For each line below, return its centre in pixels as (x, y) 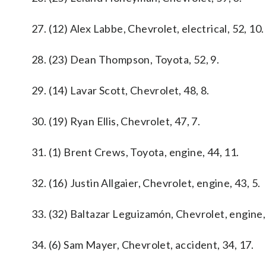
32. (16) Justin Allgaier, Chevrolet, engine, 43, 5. (146, 183)
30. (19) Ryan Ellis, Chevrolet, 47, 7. (116, 121)
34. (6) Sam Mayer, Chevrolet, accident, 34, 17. (143, 245)
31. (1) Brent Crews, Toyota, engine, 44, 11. (135, 152)
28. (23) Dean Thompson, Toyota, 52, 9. (126, 59)
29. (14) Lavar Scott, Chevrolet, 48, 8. (121, 90)
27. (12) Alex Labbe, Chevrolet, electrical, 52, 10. (148, 28)
